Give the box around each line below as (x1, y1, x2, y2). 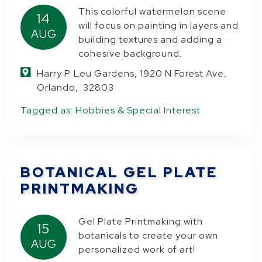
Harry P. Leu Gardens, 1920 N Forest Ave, (37, 67, 227, 80)
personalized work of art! (78, 243, 196, 256)
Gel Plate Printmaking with (78, 215, 204, 227)
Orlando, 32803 (37, 81, 115, 94)
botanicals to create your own (78, 229, 219, 242)
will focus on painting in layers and (78, 19, 239, 32)
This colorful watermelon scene (78, 5, 227, 18)
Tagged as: (20, 104, 76, 116)
